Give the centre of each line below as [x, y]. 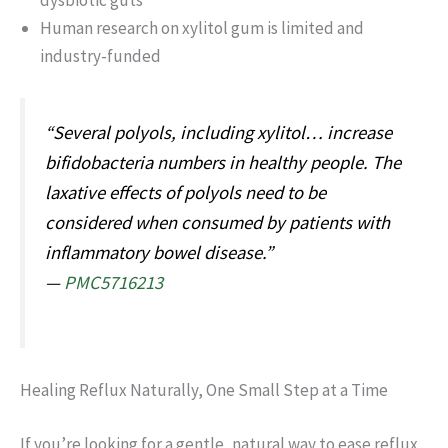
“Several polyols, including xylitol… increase [218, 133]
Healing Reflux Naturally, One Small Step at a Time [204, 390]
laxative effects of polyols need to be [185, 193]
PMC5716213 [113, 283]
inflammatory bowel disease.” [159, 253]
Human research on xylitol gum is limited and [202, 28]
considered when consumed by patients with [217, 223]
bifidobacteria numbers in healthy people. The [223, 163]
